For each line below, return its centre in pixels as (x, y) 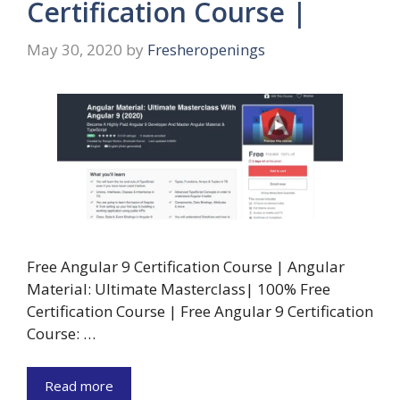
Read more (79, 386)
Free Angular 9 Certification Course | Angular (186, 266)
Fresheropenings (206, 49)
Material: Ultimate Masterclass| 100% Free (179, 288)
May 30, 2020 (75, 49)
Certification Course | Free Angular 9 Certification (200, 311)
